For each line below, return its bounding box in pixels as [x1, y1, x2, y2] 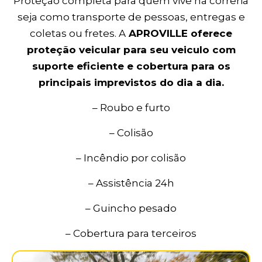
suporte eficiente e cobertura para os [32, 60, 230, 73]
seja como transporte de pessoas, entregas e [17, 11, 245, 23]
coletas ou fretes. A [30, 27, 126, 40]
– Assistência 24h [88, 177, 174, 189]
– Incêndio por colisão [76, 152, 186, 164]
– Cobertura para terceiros [65, 227, 196, 240]
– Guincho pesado [85, 202, 177, 215]
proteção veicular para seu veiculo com [26, 44, 236, 56]
